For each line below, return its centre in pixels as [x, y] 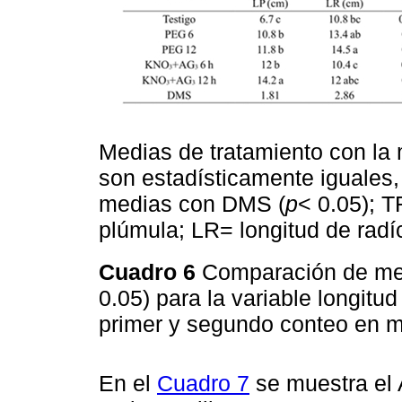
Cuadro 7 [203, 383]
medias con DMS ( [192, 204]
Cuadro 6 [150, 272]
